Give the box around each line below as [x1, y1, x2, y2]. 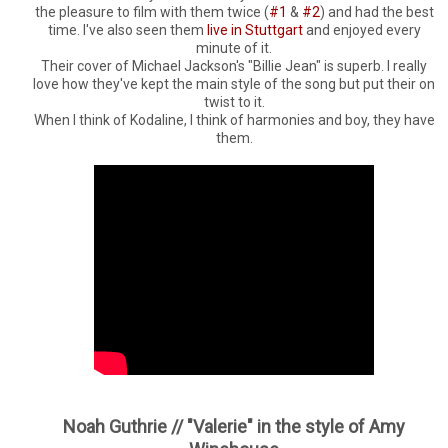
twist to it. [203, 93, 265, 110]
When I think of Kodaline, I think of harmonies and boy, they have [33, 111, 435, 128]
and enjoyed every [302, 21, 421, 38]
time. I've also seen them [47, 21, 207, 38]
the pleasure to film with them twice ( [34, 3, 269, 20]
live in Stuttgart [206, 21, 303, 38]
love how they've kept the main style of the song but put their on [33, 75, 435, 92]
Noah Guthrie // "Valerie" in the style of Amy [63, 415, 405, 437]
